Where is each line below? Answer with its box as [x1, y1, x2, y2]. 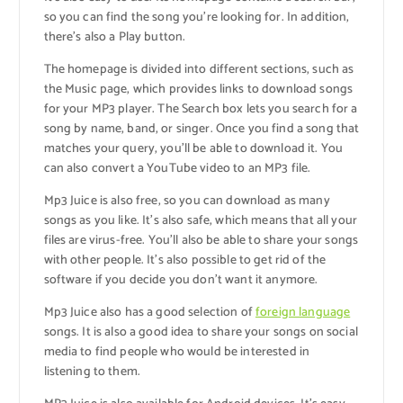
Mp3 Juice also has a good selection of [43, 302, 255, 324]
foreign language [255, 302, 351, 324]
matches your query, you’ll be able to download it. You [43, 139, 344, 160]
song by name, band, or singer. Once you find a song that [43, 119, 360, 140]
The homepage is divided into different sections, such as [43, 59, 354, 81]
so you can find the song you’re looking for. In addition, [43, 7, 350, 29]
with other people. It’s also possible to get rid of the [43, 250, 327, 272]
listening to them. [43, 362, 141, 383]
